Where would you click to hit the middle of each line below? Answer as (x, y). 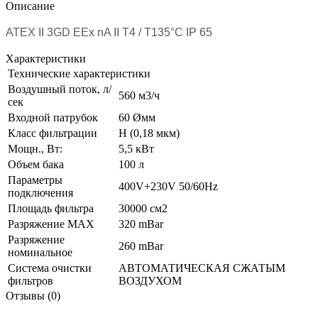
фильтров (31, 280)
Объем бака (36, 164)
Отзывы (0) (33, 295)
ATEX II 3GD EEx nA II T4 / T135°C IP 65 (109, 32)
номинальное (40, 252)
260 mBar (141, 246)
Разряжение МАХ (51, 224)
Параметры (35, 180)
